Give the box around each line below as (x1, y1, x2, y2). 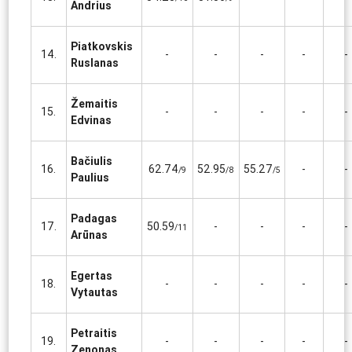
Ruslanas (70, 56, 119, 70)
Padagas (70, 211, 117, 225)
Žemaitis (70, 97, 118, 111)
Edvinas (70, 113, 112, 127)
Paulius (70, 170, 109, 185)
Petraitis (70, 326, 117, 340)
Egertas (70, 269, 112, 283)
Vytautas (70, 285, 118, 299)
